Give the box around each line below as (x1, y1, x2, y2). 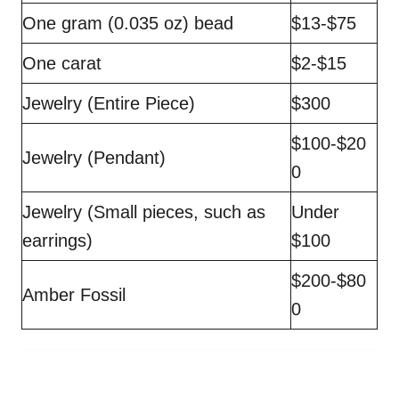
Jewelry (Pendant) (22, 147, 171, 167)
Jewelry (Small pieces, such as (22, 201, 265, 222)
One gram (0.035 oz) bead (22, 12, 239, 33)
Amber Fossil (22, 284, 131, 305)
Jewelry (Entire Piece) (22, 93, 200, 113)
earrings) (22, 230, 103, 250)
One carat (22, 53, 107, 73)
